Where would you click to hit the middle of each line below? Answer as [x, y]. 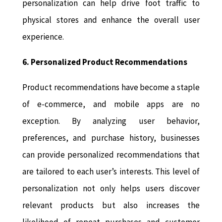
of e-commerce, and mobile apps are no [111, 104]
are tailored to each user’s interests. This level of [111, 172]
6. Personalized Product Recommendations [105, 62]
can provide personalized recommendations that [111, 155]
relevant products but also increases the [111, 205]
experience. [43, 37]
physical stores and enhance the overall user [111, 20]
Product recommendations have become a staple [111, 87]
